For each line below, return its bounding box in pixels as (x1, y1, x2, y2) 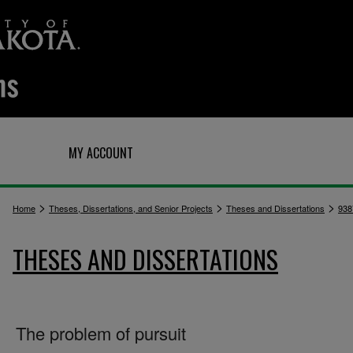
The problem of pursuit (16, 321, 186, 345)
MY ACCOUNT (69, 143, 133, 162)
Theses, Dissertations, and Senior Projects (49, 202, 213, 214)
